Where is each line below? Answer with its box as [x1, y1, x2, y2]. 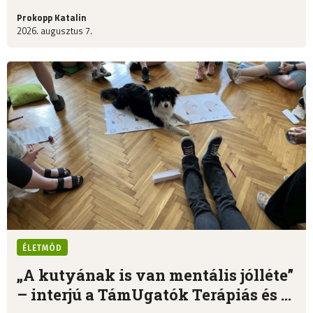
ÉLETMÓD [22, 242, 62, 253]
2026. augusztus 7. [17, 23, 92, 38]
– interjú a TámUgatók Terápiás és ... [17, 284, 291, 305]
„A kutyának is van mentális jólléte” [17, 264, 293, 285]
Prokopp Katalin [17, 10, 87, 24]
